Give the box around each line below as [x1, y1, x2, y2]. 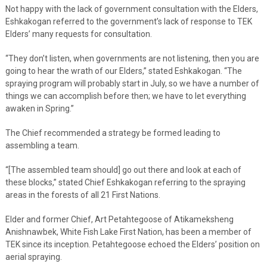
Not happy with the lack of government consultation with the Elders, [5, 4, 258, 14]
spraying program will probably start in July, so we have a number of [5, 78, 259, 88]
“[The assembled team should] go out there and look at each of [5, 164, 241, 175]
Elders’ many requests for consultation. [5, 29, 152, 39]
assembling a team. [5, 140, 79, 150]
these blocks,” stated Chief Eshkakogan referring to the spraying [5, 177, 246, 187]
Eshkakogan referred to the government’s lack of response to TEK [5, 16, 252, 26]
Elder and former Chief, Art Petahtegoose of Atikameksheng [5, 214, 234, 224]
